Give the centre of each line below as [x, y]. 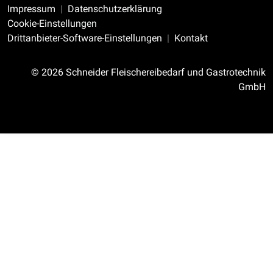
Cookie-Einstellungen [52, 23]
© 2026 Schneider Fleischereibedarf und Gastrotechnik [148, 72]
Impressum [31, 9]
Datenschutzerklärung [115, 9]
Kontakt [191, 38]
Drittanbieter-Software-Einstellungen [85, 38]
